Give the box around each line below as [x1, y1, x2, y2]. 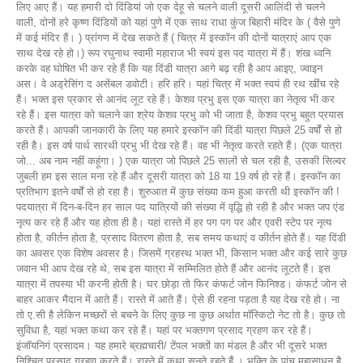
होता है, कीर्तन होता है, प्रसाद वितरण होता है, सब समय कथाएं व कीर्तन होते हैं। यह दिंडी [16, 231, 346, 244]
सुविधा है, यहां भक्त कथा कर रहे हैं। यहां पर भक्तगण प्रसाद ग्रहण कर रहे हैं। [16, 323, 313, 336]
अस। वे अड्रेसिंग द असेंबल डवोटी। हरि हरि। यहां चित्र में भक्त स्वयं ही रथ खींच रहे [16, 77, 339, 90]
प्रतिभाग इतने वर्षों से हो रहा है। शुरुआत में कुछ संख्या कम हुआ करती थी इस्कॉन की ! [16, 185, 340, 198]
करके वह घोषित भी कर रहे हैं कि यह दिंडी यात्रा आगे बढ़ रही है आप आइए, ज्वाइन [16, 62, 322, 75]
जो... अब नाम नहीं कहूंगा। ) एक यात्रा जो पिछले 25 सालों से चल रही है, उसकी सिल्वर [16, 154, 346, 167]
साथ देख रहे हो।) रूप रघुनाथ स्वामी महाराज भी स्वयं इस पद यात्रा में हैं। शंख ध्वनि [16, 46, 331, 59]
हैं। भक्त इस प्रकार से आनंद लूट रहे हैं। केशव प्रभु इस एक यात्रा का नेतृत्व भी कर [16, 92, 335, 105]
